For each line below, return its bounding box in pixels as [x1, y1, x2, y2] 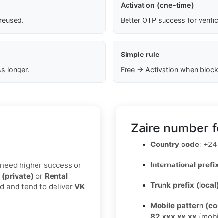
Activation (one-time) [120, 1, 194, 10]
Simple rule [120, 50, 160, 59]
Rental [45, 171, 68, 181]
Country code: [150, 140, 201, 149]
